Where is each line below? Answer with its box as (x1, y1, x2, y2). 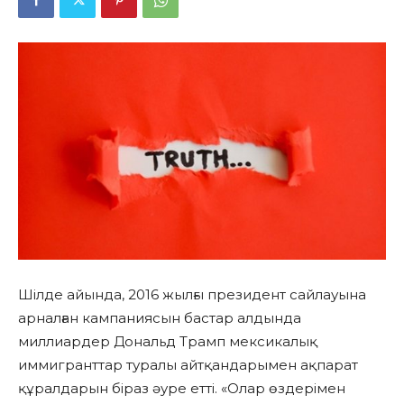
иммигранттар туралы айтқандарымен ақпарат (18, 356, 358, 374)
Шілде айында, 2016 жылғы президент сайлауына (18, 286, 366, 304)
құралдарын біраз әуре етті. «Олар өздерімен (18, 380, 345, 398)
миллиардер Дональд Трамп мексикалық (18, 333, 317, 351)
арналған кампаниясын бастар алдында (18, 309, 301, 327)
